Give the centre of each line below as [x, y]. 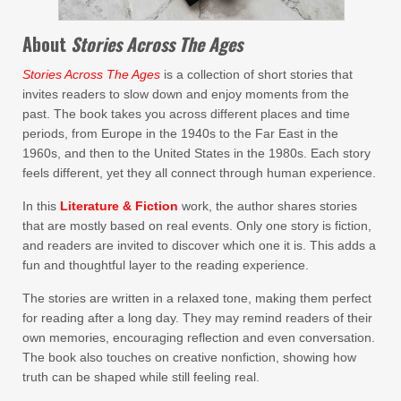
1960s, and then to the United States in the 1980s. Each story [196, 153]
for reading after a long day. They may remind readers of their [197, 318]
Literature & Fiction [119, 206]
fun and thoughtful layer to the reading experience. [166, 265]
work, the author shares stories [268, 206]
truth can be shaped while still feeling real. [141, 377]
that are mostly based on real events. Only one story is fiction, [197, 226]
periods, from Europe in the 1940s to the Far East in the [180, 133]
